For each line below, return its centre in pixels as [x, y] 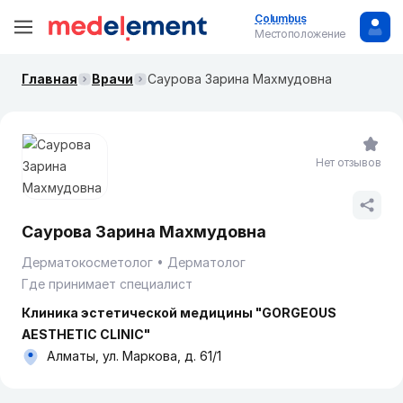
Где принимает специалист [107, 284]
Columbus [281, 18]
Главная [49, 79]
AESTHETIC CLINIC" [86, 334]
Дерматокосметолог [87, 262]
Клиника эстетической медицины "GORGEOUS [179, 313]
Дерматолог [206, 262]
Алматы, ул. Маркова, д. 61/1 [134, 356]
